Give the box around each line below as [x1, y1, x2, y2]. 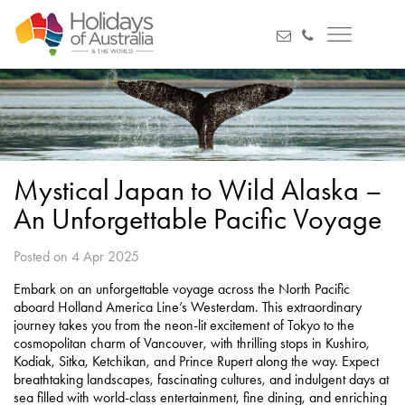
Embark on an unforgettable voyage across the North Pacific [14, 279, 350, 297]
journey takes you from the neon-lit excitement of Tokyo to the [14, 316, 354, 334]
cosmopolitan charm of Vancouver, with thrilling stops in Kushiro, [14, 334, 370, 352]
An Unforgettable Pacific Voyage [14, 201, 381, 236]
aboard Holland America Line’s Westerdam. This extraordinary [14, 297, 362, 316]
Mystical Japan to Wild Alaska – [14, 172, 382, 207]
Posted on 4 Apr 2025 [14, 247, 139, 265]
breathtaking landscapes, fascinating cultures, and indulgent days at [14, 370, 389, 388]
